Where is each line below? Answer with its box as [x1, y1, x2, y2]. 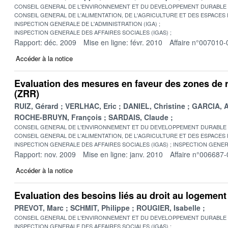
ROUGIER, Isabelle [136, 202, 201, 213]
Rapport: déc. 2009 [14, 37, 76, 47]
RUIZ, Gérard [14, 100, 59, 111]
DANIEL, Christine [123, 100, 185, 111]
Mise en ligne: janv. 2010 [83, 149, 163, 159]
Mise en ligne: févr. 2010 [83, 37, 162, 47]
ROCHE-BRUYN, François [14, 111, 102, 122]
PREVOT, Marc [14, 202, 64, 213]
